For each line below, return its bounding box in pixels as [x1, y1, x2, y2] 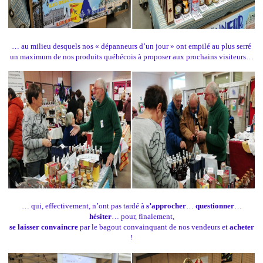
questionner [195, 201, 234, 211]
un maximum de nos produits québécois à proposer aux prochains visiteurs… [9, 52, 254, 62]
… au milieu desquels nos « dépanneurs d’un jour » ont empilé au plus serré [12, 42, 251, 51]
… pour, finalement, [111, 212, 174, 221]
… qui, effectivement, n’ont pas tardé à [21, 201, 146, 211]
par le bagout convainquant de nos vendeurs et [77, 222, 230, 232]
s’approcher [146, 201, 186, 211]
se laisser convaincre [9, 222, 78, 232]
